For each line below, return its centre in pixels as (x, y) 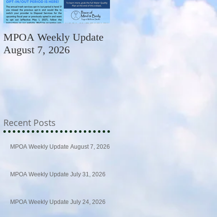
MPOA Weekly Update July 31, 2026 (58, 174)
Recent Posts (30, 122)
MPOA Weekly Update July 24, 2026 (58, 202)
